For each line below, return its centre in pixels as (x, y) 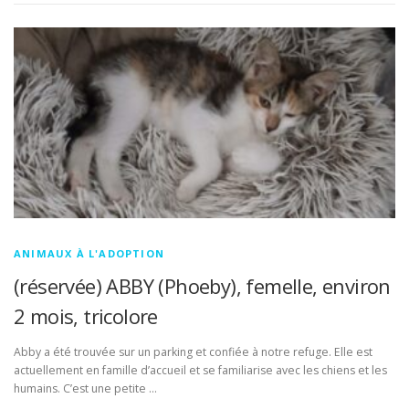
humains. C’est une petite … (85, 389)
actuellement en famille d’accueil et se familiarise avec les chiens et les (200, 371)
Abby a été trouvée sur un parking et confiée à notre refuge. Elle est (193, 352)
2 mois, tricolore (86, 316)
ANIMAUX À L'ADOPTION (89, 254)
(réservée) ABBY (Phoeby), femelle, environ (202, 286)
